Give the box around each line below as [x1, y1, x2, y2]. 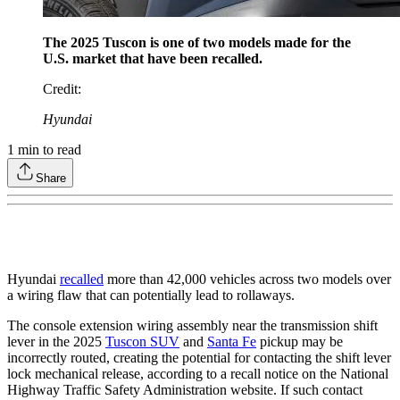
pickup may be [256, 333, 343, 349]
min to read [14, 141, 81, 157]
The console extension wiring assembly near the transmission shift [7, 317, 378, 333]
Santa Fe [207, 333, 256, 349]
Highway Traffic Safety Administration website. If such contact [7, 381, 362, 397]
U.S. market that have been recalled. [43, 50, 262, 66]
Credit [43, 80, 78, 96]
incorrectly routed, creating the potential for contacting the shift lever [7, 349, 391, 365]
